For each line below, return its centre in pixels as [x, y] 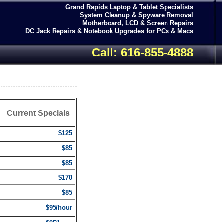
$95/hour [59, 207]
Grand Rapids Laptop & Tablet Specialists [129, 7]
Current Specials [38, 113]
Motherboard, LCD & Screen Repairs [138, 23]
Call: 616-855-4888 [142, 52]
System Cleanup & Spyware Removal [137, 15]
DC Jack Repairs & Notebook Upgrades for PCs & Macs [109, 31]
